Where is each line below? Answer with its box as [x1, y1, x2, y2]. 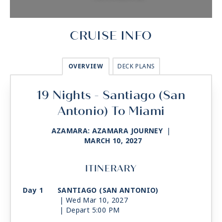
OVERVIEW [68, 62, 104, 71]
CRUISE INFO [69, 28, 153, 44]
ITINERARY [85, 163, 137, 174]
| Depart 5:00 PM [59, 205, 120, 216]
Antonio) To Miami [57, 104, 165, 119]
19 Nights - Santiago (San [37, 88, 185, 103]
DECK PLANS [117, 62, 155, 71]
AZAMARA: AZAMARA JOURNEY [51, 126, 163, 136]
